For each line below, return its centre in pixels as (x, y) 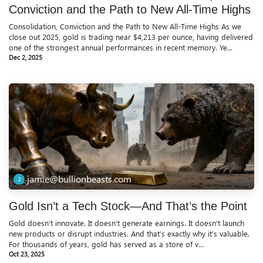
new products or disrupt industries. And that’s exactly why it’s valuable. (129, 234)
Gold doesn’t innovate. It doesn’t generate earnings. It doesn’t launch (127, 223)
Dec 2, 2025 (26, 57)
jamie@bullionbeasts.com (80, 179)
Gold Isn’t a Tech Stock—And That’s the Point (128, 206)
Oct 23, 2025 (27, 254)
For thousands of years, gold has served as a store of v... (106, 244)
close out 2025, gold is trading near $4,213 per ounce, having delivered (131, 36)
